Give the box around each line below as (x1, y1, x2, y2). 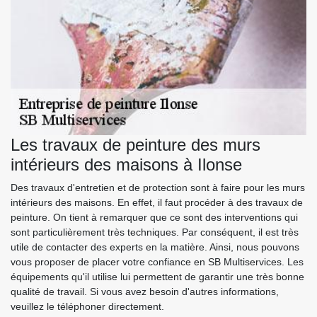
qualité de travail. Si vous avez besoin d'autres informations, (11, 285, 279, 297)
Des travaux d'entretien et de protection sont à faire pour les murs (11, 181, 305, 193)
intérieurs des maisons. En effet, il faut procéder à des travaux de (11, 196, 303, 208)
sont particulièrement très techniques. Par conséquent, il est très (11, 226, 299, 238)
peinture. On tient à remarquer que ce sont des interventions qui (11, 211, 298, 223)
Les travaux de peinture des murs (11, 134, 260, 154)
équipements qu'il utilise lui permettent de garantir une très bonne (11, 270, 304, 282)
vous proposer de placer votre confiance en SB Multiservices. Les (11, 255, 304, 267)
